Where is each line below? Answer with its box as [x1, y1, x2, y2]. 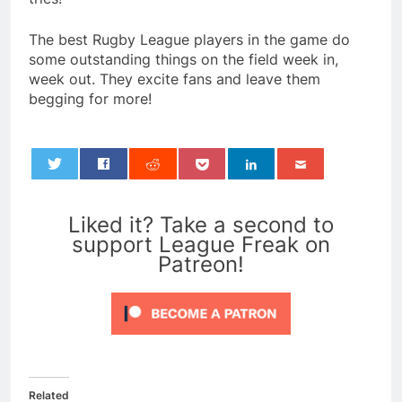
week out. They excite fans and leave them [29, 70, 320, 89]
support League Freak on [72, 232, 330, 258]
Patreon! [158, 251, 244, 278]
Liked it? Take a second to [68, 212, 334, 239]
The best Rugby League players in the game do [29, 31, 350, 49]
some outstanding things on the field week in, [29, 50, 338, 69]
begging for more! [29, 90, 152, 109]
